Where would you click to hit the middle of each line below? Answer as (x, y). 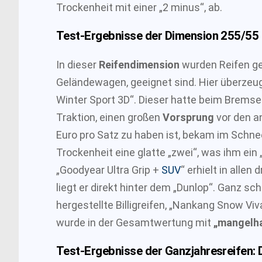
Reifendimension (140, 64)
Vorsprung (189, 117)
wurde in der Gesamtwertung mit (135, 222)
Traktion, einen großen (109, 117)
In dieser (77, 64)
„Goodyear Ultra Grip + (109, 170)
